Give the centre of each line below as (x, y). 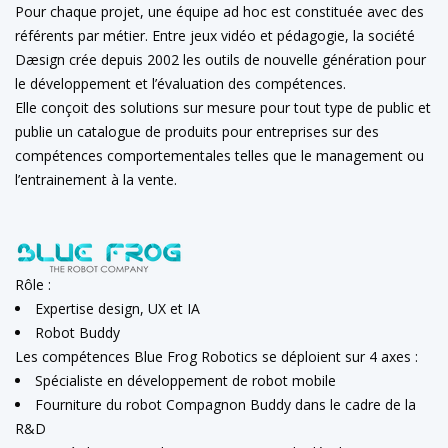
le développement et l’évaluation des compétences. (180, 83)
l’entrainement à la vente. (96, 179)
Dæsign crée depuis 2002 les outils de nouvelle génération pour (220, 59)
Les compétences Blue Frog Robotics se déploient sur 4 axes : (216, 356)
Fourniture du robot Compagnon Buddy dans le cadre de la (225, 404)
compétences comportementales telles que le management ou (219, 155)
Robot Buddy (77, 332)
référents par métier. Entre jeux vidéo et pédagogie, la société (215, 35)
